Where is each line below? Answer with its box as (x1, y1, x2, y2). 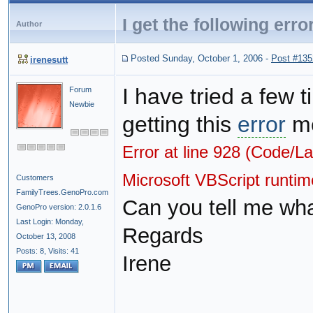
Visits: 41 (48, 247, 79, 256)
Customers (16, 173, 54, 182)
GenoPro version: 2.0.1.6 (16, 203, 101, 212)
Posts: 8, (16, 247, 46, 256)
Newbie (69, 100, 94, 109)
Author (16, 20, 42, 29)
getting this (122, 112, 238, 138)
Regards (122, 224, 203, 249)
